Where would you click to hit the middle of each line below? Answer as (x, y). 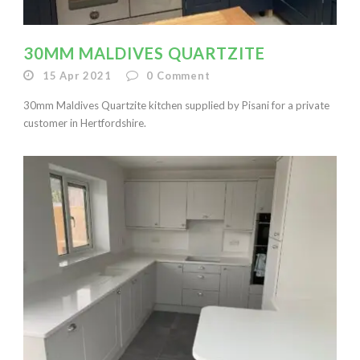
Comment (184, 76)
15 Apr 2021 (77, 76)
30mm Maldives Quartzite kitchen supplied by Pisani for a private (176, 105)
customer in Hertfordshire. (85, 123)
